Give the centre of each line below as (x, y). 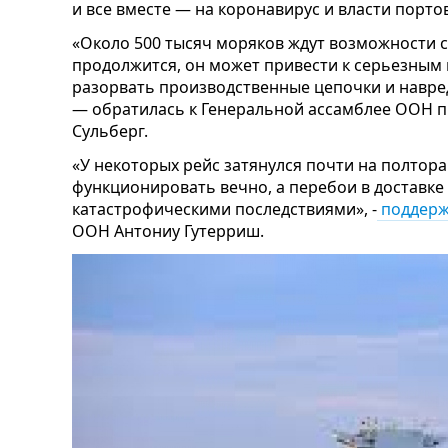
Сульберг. (110, 131)
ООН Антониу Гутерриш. (168, 231)
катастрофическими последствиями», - (224, 209)
